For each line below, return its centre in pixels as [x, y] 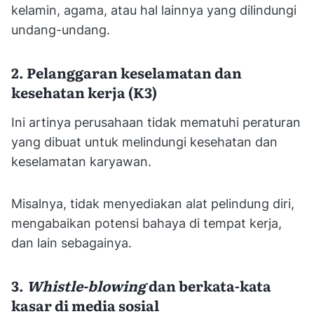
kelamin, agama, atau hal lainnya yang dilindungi [154, 10]
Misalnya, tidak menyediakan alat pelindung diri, [153, 203]
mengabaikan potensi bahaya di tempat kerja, [146, 223]
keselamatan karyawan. [81, 161]
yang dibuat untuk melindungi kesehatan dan [144, 142]
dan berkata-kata [209, 285]
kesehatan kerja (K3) [84, 91]
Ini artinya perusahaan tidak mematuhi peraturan [156, 122]
